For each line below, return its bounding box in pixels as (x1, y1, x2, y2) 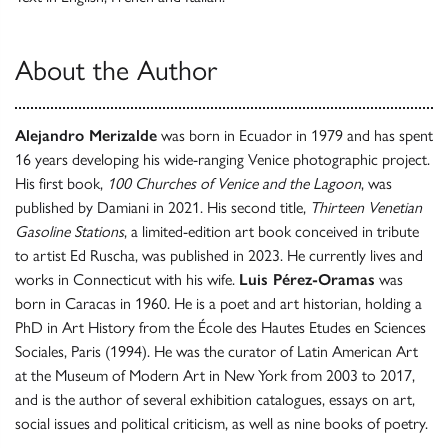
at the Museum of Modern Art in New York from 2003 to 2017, (15, 366, 415, 386)
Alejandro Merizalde (15, 126, 157, 146)
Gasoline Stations (15, 222, 124, 242)
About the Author (15, 53, 217, 88)
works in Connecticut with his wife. (15, 270, 239, 290)
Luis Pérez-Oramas (239, 270, 375, 290)
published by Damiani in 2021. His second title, (15, 198, 310, 218)
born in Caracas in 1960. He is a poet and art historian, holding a (15, 294, 422, 314)
